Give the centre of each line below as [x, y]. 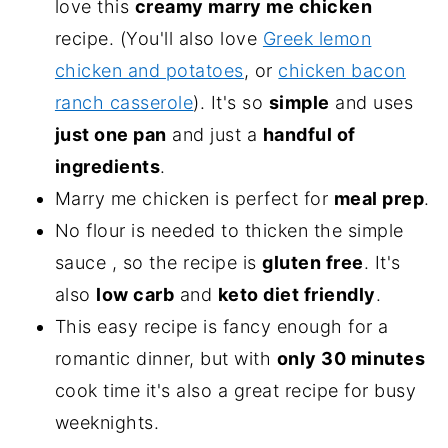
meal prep [379, 198]
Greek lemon [317, 38]
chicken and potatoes [149, 70]
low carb [135, 294]
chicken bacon [342, 70]
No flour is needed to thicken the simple [229, 230]
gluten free [313, 262]
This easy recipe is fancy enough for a [221, 326]
